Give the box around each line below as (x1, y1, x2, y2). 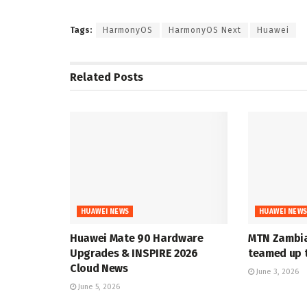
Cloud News (70, 262, 128, 275)
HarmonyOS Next (169, 25, 241, 35)
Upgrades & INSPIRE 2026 (70, 247, 198, 260)
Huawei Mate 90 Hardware (70, 232, 204, 245)
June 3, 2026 (254, 267, 299, 277)
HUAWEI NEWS (81, 208, 130, 217)
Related (70, 70, 111, 84)
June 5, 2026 (76, 282, 120, 292)
